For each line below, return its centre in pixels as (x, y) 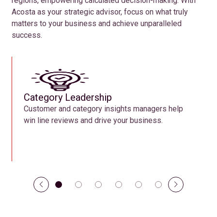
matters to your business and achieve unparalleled (97, 23)
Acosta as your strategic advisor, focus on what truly (100, 12)
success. (27, 35)
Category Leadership (68, 97)
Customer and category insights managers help (103, 109)
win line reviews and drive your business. (93, 120)
